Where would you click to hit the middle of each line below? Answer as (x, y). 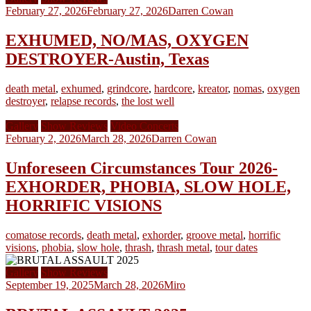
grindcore (128, 88)
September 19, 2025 (50, 285)
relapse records (83, 101)
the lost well (148, 101)
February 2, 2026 (43, 138)
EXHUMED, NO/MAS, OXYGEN (127, 41)
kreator (213, 88)
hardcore (173, 88)
